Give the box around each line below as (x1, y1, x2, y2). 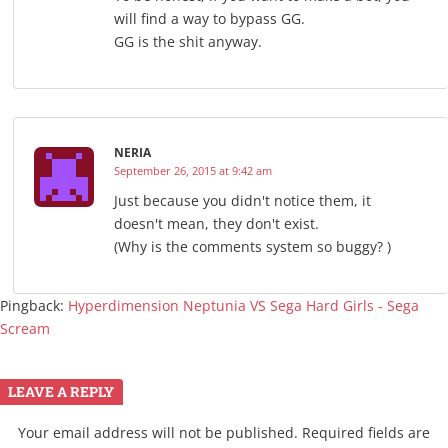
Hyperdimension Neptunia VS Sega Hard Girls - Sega (68, 296, 419, 316)
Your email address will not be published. (18, 423, 298, 443)
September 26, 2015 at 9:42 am (114, 163, 272, 179)
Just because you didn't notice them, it (114, 191, 371, 211)
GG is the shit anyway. (114, 32, 262, 52)
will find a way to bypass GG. (114, 9, 305, 29)
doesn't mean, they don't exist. (114, 214, 319, 234)
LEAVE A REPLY (8, 382, 115, 402)
